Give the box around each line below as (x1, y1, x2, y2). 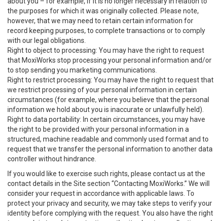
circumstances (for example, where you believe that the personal (7, 96, 209, 104)
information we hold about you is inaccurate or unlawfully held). (7, 106, 204, 113)
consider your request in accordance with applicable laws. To (7, 189, 194, 197)
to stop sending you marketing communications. (7, 66, 157, 74)
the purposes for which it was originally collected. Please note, (7, 7, 199, 15)
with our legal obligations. (7, 37, 86, 44)
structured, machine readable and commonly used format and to (7, 135, 209, 143)
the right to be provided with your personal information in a (7, 125, 189, 133)
